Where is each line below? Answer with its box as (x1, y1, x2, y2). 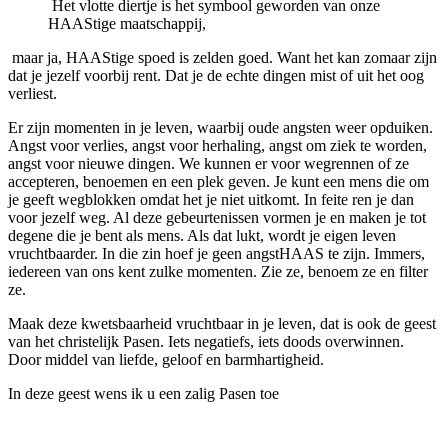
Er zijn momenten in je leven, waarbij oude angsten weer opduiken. (8, 118, 433, 136)
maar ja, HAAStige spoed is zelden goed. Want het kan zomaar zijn (8, 48, 437, 66)
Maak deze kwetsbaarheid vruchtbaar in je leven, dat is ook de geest (8, 314, 436, 332)
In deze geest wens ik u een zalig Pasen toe (8, 384, 279, 402)
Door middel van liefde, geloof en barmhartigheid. (8, 350, 324, 368)
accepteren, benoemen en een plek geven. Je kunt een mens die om (8, 172, 429, 190)
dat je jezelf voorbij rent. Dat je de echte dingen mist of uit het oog (8, 66, 424, 84)
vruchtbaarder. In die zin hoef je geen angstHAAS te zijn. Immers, (8, 244, 425, 262)
